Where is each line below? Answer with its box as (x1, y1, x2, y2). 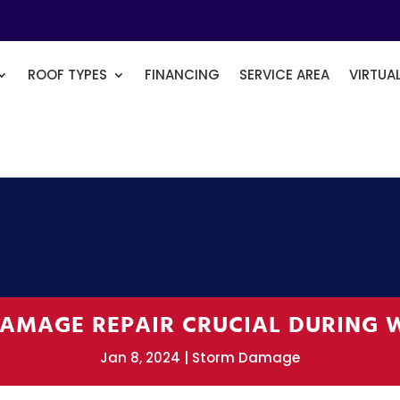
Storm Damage (192, 348, 300, 368)
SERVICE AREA (239, 65, 330, 84)
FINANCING (145, 65, 221, 84)
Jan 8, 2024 (100, 348, 180, 368)
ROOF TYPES (28, 65, 108, 84)
